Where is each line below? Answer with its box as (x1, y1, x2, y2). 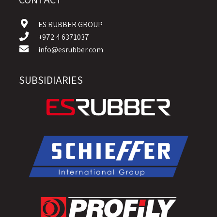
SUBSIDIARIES (19, 73, 83, 87)
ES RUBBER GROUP (38, 19, 103, 30)
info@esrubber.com (38, 44, 103, 55)
